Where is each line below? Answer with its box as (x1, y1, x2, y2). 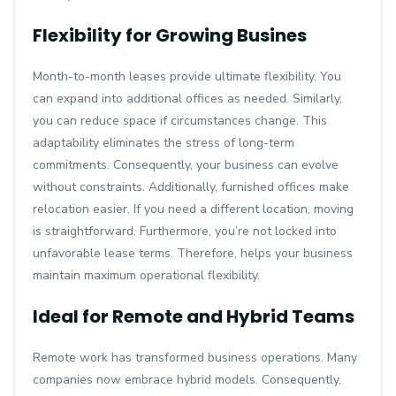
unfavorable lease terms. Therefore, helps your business (33, 245, 353, 262)
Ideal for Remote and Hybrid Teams (33, 304, 354, 329)
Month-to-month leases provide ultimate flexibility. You (33, 68, 341, 85)
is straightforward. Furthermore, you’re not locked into (33, 223, 337, 240)
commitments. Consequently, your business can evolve (33, 156, 339, 173)
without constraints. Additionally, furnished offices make (33, 179, 349, 195)
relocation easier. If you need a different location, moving (33, 201, 354, 217)
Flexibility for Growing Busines (33, 23, 307, 48)
